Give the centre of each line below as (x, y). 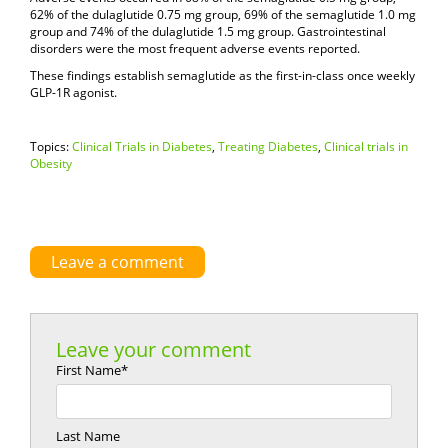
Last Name (88, 436)
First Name (88, 370)
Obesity (51, 164)
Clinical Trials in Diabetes (142, 147)
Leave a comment (117, 262)
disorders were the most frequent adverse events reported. (195, 49)
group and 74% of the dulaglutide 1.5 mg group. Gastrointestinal (208, 32)
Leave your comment (153, 350)
